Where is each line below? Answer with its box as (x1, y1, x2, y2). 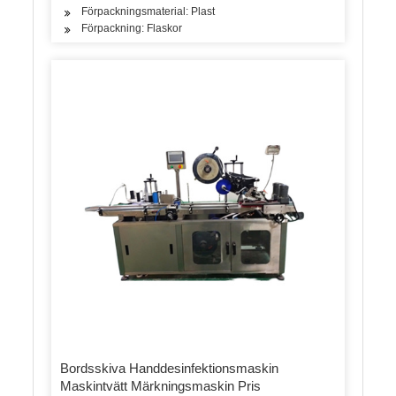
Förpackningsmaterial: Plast (81, 5, 216, 19)
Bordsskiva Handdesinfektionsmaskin (60, 360, 279, 376)
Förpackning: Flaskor (81, 22, 183, 35)
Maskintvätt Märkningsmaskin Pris (60, 377, 262, 393)
